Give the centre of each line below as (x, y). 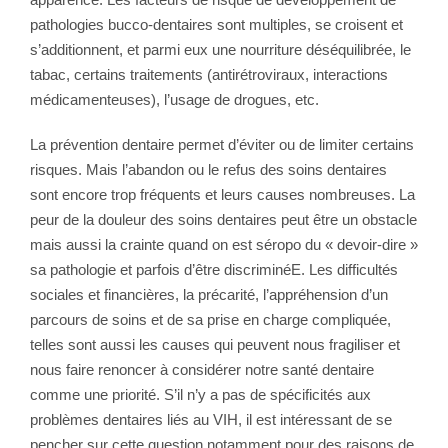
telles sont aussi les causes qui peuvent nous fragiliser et (215, 344)
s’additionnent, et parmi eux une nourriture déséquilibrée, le (220, 49)
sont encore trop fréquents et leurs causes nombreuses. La (222, 194)
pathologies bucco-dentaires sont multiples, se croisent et (216, 24)
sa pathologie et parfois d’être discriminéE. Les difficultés (214, 269)
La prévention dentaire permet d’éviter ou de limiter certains (222, 144)
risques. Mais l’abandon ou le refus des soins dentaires (208, 169)
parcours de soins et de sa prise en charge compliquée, (210, 319)
